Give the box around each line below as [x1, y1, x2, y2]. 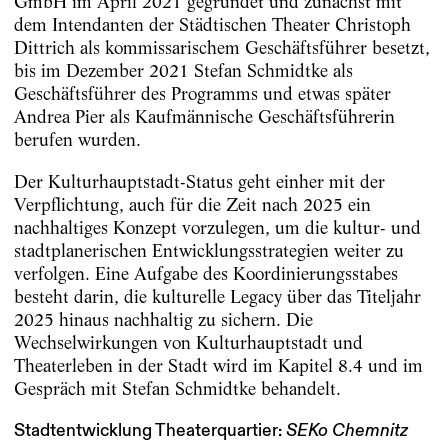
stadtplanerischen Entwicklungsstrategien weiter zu [13, 239, 404, 261]
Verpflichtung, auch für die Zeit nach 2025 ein [13, 193, 371, 215]
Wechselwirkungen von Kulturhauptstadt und [13, 331, 363, 353]
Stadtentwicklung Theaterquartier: [13, 420, 286, 443]
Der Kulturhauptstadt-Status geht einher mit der [13, 170, 385, 192]
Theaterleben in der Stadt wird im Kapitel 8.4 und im [13, 354, 423, 376]
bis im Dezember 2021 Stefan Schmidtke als [13, 60, 353, 82]
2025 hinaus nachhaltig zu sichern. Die [13, 308, 313, 330]
